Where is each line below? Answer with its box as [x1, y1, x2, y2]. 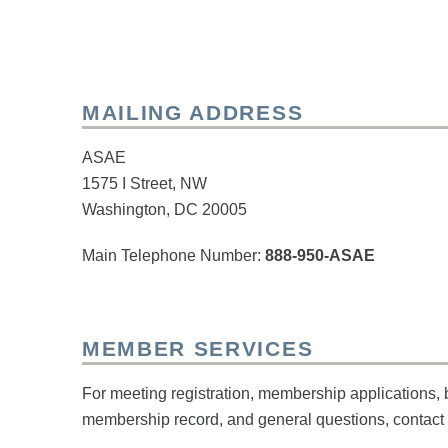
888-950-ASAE [265, 246, 375, 264]
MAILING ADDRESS [82, 101, 304, 124]
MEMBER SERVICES [82, 336, 314, 360]
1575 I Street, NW [82, 174, 207, 192]
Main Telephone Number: [82, 246, 265, 264]
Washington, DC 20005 [82, 200, 247, 218]
